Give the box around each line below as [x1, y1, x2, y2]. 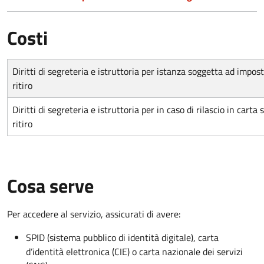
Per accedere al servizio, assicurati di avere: [7, 206, 180, 221]
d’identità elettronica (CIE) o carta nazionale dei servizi [26, 244, 243, 259]
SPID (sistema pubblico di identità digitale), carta [26, 230, 219, 245]
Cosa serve [7, 171, 94, 200]
